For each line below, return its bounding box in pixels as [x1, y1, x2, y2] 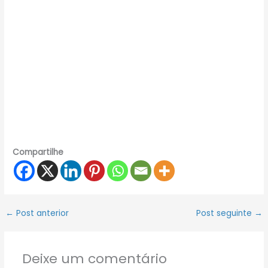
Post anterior [14, 207, 69, 219]
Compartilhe [13, 146, 64, 158]
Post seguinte [196, 207, 254, 219]
